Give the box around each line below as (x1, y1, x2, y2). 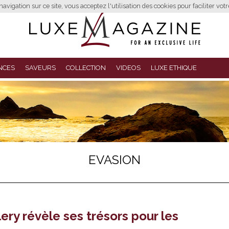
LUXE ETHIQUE (151, 64, 197, 72)
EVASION (88, 152, 141, 167)
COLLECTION (66, 64, 106, 72)
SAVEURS (25, 64, 56, 72)
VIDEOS (116, 64, 141, 72)
